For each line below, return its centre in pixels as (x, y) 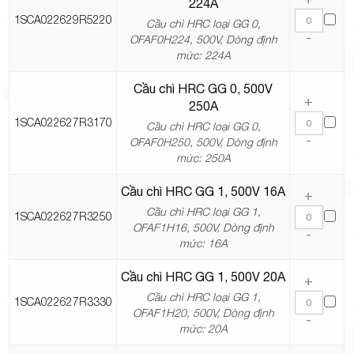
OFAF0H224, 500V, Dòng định (203, 40)
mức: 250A (203, 158)
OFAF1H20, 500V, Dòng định (203, 313)
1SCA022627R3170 (63, 122)
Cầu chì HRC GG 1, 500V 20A (203, 277)
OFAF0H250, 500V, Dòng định (203, 142)
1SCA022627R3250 (63, 217)
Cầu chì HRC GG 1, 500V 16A (203, 192)
